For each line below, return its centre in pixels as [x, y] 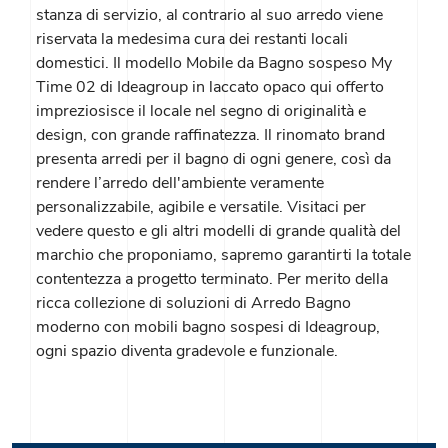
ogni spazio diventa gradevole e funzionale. [187, 351]
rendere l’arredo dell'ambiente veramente [180, 183]
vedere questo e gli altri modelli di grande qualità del [218, 231]
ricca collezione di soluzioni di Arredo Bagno [193, 303]
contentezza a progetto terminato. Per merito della [212, 279]
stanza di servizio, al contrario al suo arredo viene [209, 15]
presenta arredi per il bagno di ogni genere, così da [213, 159]
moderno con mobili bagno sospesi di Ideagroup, [208, 327]
